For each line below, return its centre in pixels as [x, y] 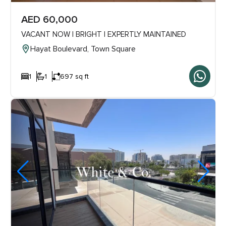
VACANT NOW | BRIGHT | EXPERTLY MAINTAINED [103, 35]
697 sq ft [74, 76]
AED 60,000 [49, 20]
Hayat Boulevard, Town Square [83, 49]
